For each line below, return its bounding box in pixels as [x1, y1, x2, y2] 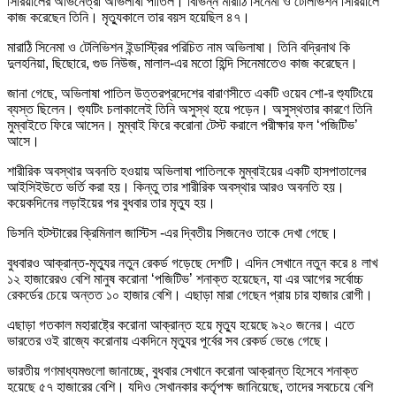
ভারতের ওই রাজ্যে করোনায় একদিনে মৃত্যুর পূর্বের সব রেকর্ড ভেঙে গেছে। [7, 333, 331, 349]
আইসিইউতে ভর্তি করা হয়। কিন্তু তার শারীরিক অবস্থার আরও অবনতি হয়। [7, 179, 345, 195]
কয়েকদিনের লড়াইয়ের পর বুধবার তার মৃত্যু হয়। [7, 195, 216, 211]
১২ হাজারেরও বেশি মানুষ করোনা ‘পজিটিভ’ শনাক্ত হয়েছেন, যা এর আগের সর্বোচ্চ [7, 271, 363, 287]
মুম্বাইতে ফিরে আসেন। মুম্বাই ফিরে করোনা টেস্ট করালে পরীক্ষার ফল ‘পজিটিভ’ [7, 118, 358, 133]
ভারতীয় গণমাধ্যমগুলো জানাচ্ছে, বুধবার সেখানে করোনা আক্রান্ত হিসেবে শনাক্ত [7, 363, 358, 379]
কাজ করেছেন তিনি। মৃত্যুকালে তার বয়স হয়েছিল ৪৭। [7, 10, 250, 26]
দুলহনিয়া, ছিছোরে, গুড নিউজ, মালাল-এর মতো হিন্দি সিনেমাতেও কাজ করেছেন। [7, 56, 358, 72]
